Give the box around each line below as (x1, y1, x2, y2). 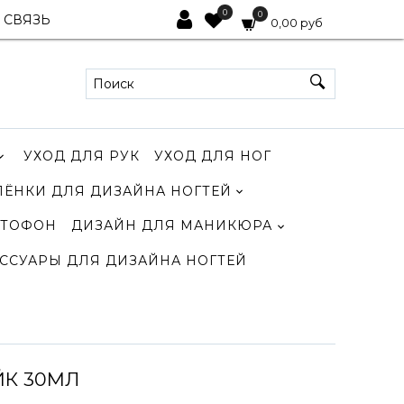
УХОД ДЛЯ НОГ (153, 147, 271, 164)
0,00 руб (271, 15, 323, 30)
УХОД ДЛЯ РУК (23, 147, 140, 164)
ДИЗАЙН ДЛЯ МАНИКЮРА (71, 217, 273, 234)
